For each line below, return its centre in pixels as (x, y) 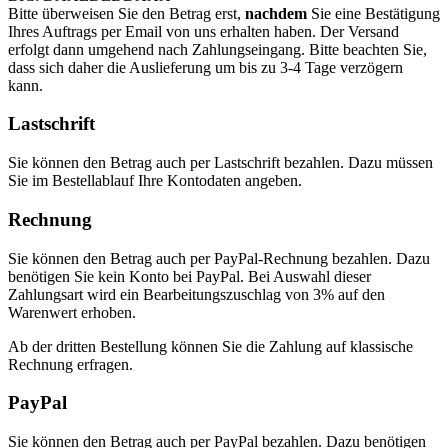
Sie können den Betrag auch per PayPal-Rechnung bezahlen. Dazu (219, 258)
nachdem (276, 13)
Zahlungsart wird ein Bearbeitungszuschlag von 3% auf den (196, 294)
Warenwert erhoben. (72, 312)
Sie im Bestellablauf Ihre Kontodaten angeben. (155, 181)
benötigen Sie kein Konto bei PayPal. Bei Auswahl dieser (189, 276)
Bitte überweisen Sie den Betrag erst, (126, 13)
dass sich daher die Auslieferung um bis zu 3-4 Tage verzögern (205, 67)
